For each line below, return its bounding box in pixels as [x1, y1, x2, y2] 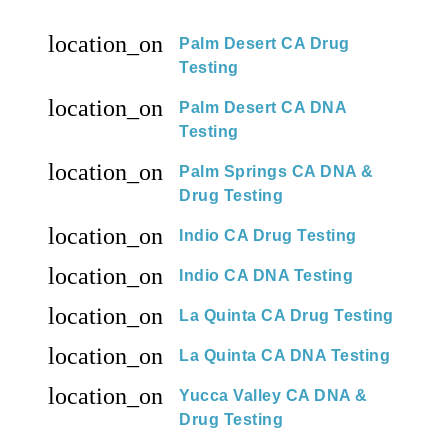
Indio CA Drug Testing [179, 226, 357, 244]
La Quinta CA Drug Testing [179, 306, 394, 324]
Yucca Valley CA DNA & [179, 386, 368, 404]
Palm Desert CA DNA [179, 98, 346, 116]
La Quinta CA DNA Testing [179, 346, 390, 364]
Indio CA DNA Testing [179, 266, 353, 284]
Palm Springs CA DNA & [179, 162, 374, 180]
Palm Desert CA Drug [179, 34, 350, 52]
